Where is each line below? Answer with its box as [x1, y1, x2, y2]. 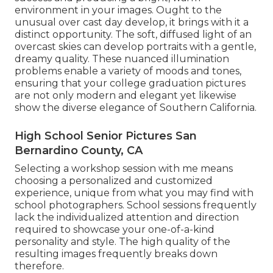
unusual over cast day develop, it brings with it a [15, 16, 249, 29]
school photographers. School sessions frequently [15, 199, 257, 211]
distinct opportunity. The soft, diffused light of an [15, 29, 252, 41]
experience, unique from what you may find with [15, 187, 253, 199]
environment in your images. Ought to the [15, 4, 222, 16]
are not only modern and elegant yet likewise [15, 90, 236, 102]
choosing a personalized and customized [15, 175, 213, 187]
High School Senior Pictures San [15, 129, 197, 143]
